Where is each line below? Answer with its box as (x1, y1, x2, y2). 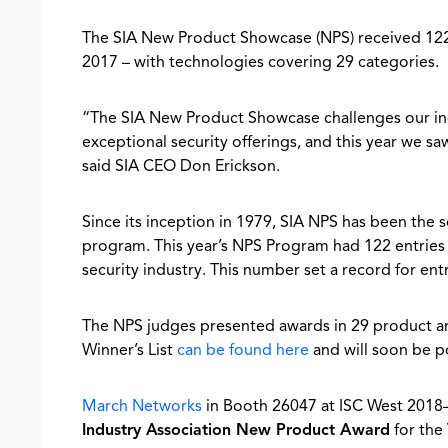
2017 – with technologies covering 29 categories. (82, 52, 439, 72)
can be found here (177, 340, 309, 360)
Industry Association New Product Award (82, 420, 390, 440)
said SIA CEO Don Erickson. (82, 156, 280, 176)
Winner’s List (82, 340, 177, 360)
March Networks (82, 396, 206, 416)
